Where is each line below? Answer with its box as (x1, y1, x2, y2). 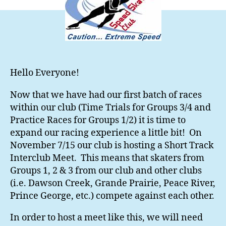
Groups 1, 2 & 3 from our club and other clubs (10, 165, 202, 177)
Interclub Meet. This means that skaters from (10, 152, 204, 164)
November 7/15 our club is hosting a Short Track (10, 140, 214, 152)
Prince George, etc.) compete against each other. (10, 190, 214, 202)
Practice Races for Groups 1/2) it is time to (10, 115, 186, 127)
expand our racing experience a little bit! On (10, 127, 202, 139)
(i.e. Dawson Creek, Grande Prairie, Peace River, (10, 178, 215, 190)
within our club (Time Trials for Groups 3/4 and (10, 102, 211, 114)
